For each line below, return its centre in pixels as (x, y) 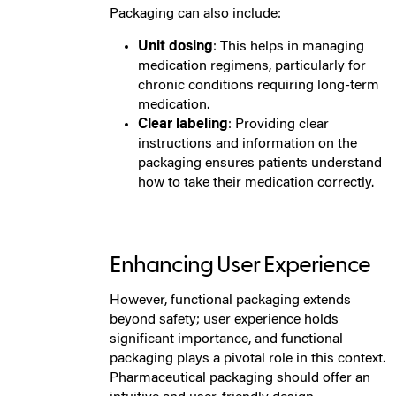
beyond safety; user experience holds (224, 320)
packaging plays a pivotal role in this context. (247, 358)
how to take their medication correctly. (256, 183)
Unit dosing (175, 46)
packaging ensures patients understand (260, 163)
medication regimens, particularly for (252, 66)
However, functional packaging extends (230, 300)
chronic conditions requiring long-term (259, 85)
